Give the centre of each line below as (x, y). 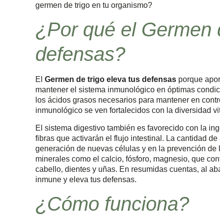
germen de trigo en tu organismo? (94, 5)
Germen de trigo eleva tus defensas (110, 80)
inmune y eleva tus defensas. (86, 179)
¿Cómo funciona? (112, 204)
